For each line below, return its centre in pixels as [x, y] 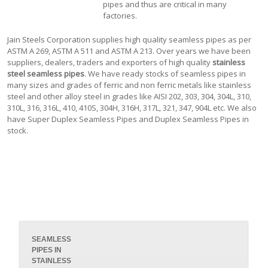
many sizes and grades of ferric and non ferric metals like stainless [130, 85]
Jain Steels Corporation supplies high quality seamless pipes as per [130, 39]
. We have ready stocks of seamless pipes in [165, 74]
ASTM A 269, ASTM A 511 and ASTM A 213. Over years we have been [129, 51]
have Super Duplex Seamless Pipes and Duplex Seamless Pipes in [128, 119]
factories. [120, 16]
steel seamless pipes [46, 74]
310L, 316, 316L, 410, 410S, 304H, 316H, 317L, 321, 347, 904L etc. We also [132, 108]
